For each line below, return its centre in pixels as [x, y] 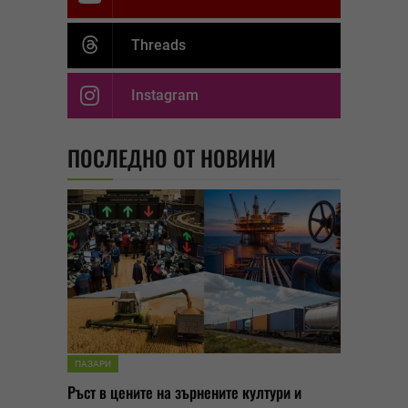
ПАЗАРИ [93, 364]
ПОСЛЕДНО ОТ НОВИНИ [172, 158]
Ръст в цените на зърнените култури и [184, 393]
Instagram [165, 96]
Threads [158, 46]
